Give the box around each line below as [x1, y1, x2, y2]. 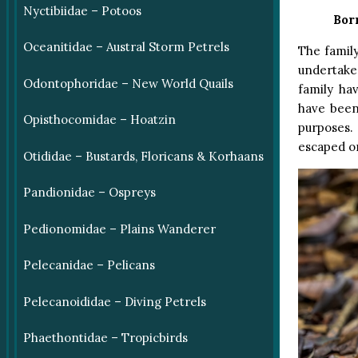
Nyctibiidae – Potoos [22, 2, 141, 18]
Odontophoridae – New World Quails [22, 75, 233, 91]
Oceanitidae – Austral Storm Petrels [22, 39, 229, 55]
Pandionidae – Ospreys [22, 185, 156, 201]
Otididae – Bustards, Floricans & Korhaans [22, 148, 264, 164]
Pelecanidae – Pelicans [22, 257, 155, 273]
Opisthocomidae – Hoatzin [22, 112, 176, 128]
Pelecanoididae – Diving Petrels [22, 293, 206, 309]
